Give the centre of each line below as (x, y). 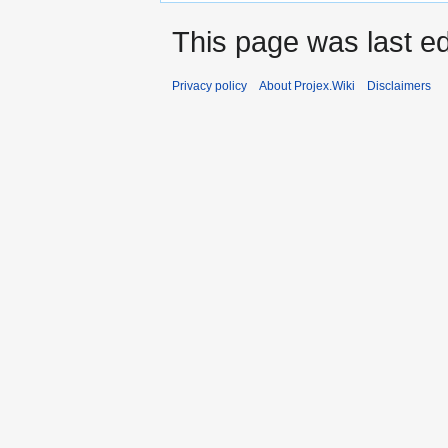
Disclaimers (399, 85)
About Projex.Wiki (307, 85)
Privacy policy (209, 85)
